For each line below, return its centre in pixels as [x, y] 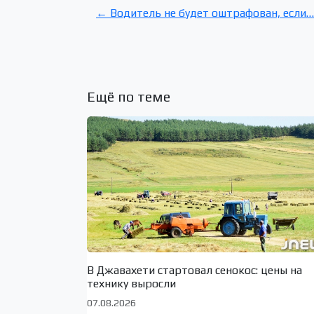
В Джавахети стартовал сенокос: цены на [194, 270]
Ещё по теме [129, 96]
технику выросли [131, 283]
